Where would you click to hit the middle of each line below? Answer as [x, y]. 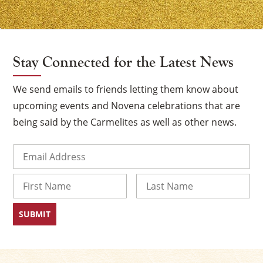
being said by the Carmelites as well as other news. [125, 122]
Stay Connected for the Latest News [124, 63]
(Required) [61, 150]
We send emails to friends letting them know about [126, 90]
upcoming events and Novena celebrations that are [127, 106]
